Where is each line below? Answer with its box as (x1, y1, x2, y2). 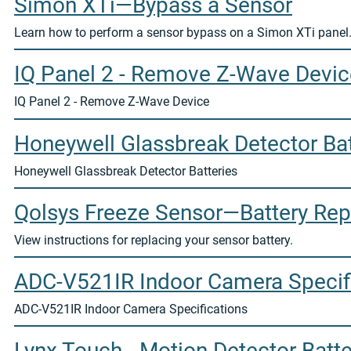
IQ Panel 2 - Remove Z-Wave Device (14, 94, 209, 110)
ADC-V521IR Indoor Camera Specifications (14, 302, 248, 317)
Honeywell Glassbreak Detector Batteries (14, 163, 237, 179)
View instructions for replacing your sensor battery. (14, 232, 293, 248)
